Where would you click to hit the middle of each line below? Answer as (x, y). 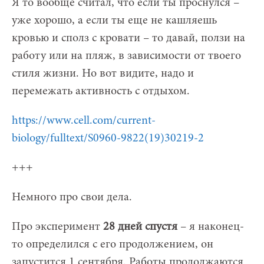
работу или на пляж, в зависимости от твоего (126, 56)
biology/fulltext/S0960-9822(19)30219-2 (108, 138)
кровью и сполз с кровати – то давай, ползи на (128, 38)
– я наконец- (211, 227)
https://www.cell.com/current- (84, 121)
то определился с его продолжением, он (113, 244)
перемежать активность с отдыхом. (101, 91)
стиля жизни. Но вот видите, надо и (103, 73)
